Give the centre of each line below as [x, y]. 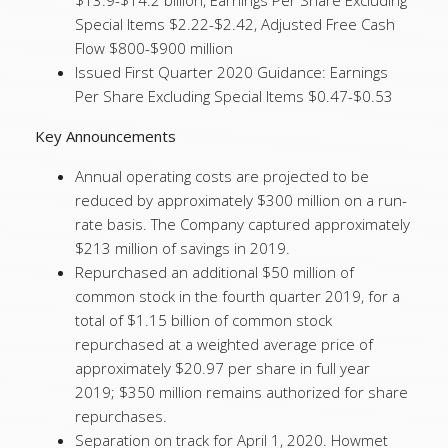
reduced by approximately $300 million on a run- [241, 200]
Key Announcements [105, 136]
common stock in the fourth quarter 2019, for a [237, 296]
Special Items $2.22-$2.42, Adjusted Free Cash [235, 24]
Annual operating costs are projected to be [222, 176]
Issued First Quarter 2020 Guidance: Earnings [231, 72]
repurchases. [121, 416]
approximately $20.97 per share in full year [222, 368]
